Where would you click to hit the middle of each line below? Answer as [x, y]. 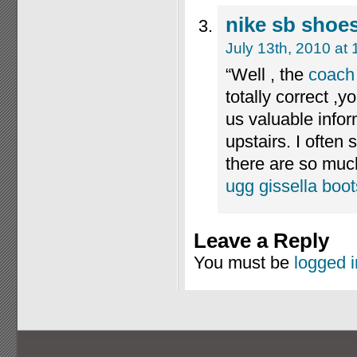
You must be [244, 263]
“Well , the [267, 75]
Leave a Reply [261, 241]
